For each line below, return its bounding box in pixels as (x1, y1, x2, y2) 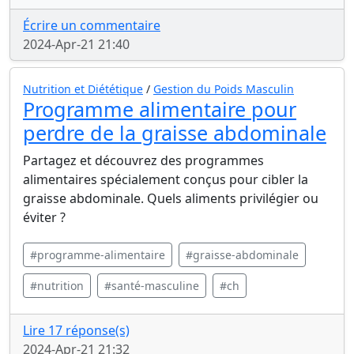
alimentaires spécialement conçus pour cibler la (23, 171, 308, 188)
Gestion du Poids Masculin (153, 81, 294, 96)
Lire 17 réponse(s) (23, 322, 130, 339)
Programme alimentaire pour (23, 96, 296, 122)
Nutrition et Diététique (23, 81, 143, 96)
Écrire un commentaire (23, 17, 160, 34)
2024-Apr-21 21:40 (23, 36, 130, 53)
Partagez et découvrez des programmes (23, 152, 264, 169)
